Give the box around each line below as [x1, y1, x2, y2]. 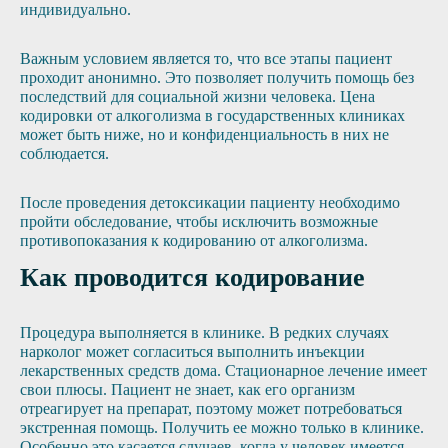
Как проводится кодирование [20, 263, 365, 292]
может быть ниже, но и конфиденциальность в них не [20, 126, 389, 143]
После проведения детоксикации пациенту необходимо [20, 194, 400, 211]
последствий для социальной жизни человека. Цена [20, 88, 375, 105]
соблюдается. [20, 145, 109, 162]
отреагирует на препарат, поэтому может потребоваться [20, 400, 402, 417]
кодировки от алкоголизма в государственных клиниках [20, 107, 405, 124]
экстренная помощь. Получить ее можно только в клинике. [20, 419, 424, 436]
